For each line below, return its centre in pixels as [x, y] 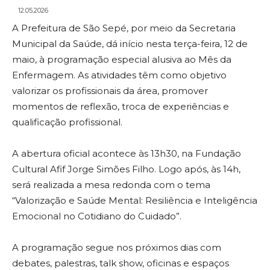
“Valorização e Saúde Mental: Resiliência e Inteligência [135, 201]
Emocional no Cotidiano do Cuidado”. [97, 216]
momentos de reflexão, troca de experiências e [121, 107]
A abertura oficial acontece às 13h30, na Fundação [127, 154]
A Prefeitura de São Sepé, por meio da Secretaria [124, 28]
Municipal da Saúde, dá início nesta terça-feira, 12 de [130, 44]
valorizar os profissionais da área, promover [110, 91]
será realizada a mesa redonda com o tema [111, 185]
